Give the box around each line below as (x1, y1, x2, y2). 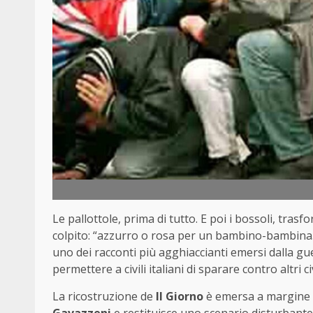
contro (242, 261, 280, 277)
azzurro (97, 228, 141, 244)
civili (124, 261, 149, 277)
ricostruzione (68, 289, 140, 305)
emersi (231, 245, 269, 261)
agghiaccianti (159, 245, 231, 261)
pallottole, (68, 211, 124, 227)
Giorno (166, 289, 203, 305)
